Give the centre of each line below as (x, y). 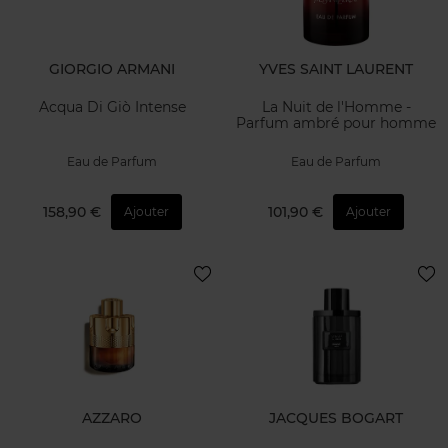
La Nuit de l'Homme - (336, 107)
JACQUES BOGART (336, 418)
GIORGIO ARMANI (112, 68)
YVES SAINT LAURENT (336, 68)
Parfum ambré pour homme (336, 123)
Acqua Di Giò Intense (112, 107)
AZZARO (112, 418)
